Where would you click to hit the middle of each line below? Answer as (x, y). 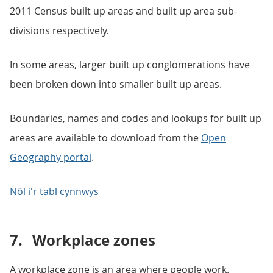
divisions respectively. (59, 30)
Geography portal (51, 157)
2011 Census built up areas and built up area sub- (123, 11)
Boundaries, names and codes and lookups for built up (136, 118)
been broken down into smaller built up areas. (116, 84)
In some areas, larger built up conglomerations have (130, 65)
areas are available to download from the (105, 138)
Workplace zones (94, 240)
